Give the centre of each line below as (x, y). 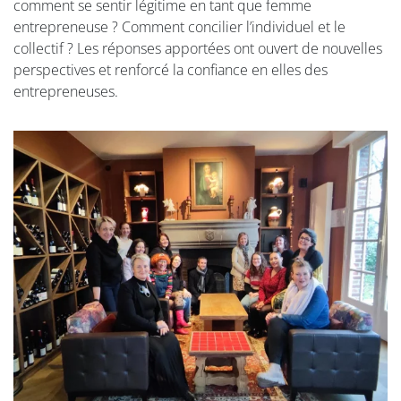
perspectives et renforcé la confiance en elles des (171, 70)
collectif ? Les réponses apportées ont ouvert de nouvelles (198, 48)
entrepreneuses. (66, 91)
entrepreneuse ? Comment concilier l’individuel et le (179, 27)
